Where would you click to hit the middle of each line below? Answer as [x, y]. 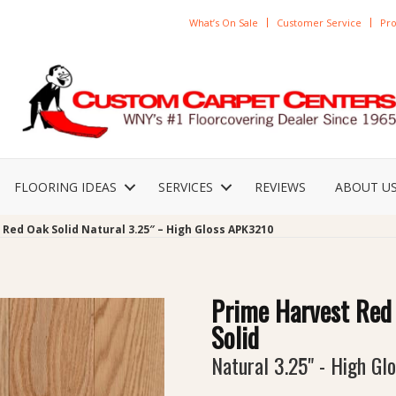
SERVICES [186, 187]
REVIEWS [280, 187]
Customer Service [319, 22]
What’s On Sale [223, 22]
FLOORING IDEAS [65, 187]
